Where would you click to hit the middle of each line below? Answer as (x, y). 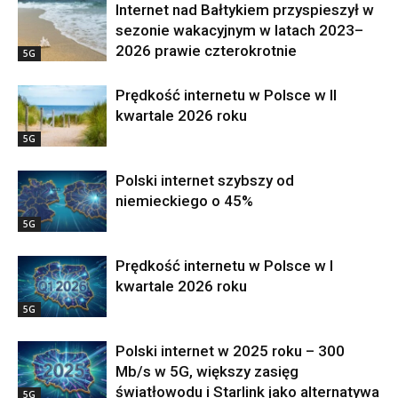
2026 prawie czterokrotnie (206, 51)
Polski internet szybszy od (205, 181)
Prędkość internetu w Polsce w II (226, 96)
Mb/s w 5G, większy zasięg (207, 372)
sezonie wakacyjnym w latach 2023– (239, 31)
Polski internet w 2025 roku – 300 (230, 351)
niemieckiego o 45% (184, 201)
